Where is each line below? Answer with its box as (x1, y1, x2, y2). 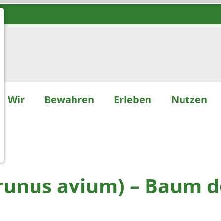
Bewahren (44, 92, 94, 106)
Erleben (113, 92, 151, 106)
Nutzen (171, 92, 207, 106)
